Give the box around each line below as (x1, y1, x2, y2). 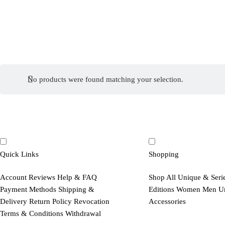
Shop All (148, 173, 176, 182)
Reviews (29, 173, 55, 182)
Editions (148, 185, 174, 194)
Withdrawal (65, 209, 101, 218)
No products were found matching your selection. (28, 75, 183, 83)
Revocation (74, 197, 109, 206)
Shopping (148, 150, 179, 158)
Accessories (148, 197, 186, 206)
